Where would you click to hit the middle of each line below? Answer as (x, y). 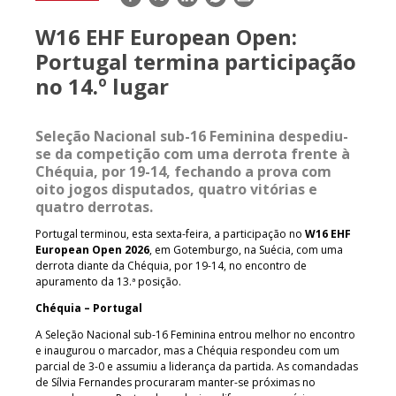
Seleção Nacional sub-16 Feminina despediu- (192, 136)
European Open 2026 (92, 249)
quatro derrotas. (94, 206)
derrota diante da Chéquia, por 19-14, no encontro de (171, 265)
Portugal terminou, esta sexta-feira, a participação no (170, 233)
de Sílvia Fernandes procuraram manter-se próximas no (175, 382)
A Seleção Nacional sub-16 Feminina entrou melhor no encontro (195, 334)
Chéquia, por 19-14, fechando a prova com (183, 171)
